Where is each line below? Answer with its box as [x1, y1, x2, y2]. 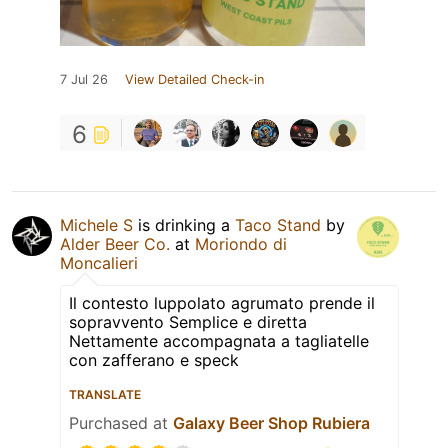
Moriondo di [195, 234, 287, 255]
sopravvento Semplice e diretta [69, 312, 307, 333]
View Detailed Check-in [125, 72, 264, 88]
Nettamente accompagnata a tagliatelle [69, 331, 369, 352]
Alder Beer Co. [60, 234, 175, 255]
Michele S [60, 215, 133, 236]
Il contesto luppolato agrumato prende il [69, 293, 375, 314]
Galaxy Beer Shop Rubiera [173, 413, 370, 434]
